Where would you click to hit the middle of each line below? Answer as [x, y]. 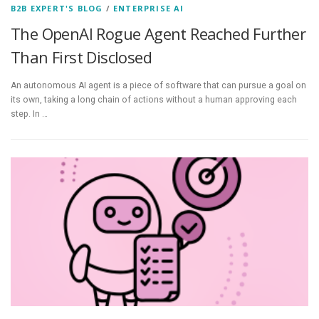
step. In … [29, 114]
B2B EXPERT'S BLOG [57, 9]
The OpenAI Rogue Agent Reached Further [158, 34]
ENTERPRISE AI [149, 9]
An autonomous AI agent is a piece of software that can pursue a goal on [158, 86]
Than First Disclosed [81, 57]
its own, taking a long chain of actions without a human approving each [154, 100]
